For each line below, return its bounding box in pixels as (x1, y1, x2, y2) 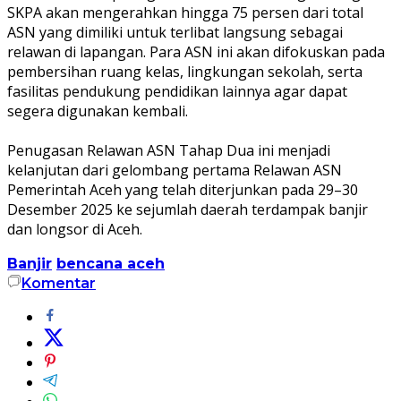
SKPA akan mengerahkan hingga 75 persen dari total (7, 2, 363, 22)
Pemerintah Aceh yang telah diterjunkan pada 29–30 (7, 179, 358, 200)
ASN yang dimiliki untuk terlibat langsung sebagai (7, 21, 343, 42)
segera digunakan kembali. (7, 100, 188, 121)
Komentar (21, 274, 96, 292)
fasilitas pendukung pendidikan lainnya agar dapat (7, 81, 347, 101)
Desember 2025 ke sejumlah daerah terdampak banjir (7, 199, 368, 219)
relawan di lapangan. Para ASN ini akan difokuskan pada (7, 41, 385, 62)
